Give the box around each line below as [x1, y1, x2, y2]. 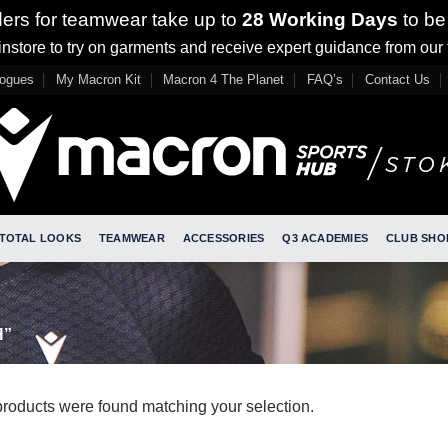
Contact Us [365, 72, 431, 87]
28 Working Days [237, 9, 398, 30]
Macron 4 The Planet [163, 72, 285, 87]
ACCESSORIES [182, 232, 265, 244]
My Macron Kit [55, 72, 141, 87]
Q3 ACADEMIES [282, 232, 368, 244]
